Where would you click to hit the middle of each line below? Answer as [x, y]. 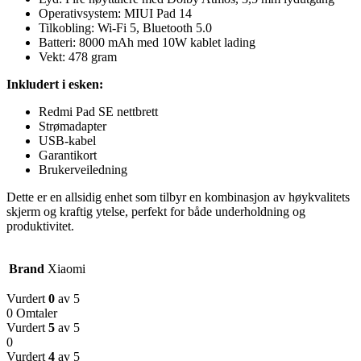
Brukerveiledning [83, 169]
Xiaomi [66, 268]
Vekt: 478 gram [78, 56]
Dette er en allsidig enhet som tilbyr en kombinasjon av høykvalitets [178, 197]
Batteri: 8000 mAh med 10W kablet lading [147, 42]
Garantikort [68, 155]
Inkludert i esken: [55, 84]
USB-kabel [67, 140]
